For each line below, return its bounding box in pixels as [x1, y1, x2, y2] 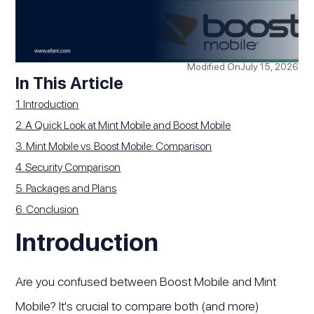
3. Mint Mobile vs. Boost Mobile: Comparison [15, 139, 212, 153]
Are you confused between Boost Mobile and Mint [15, 274, 277, 289]
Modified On [186, 61, 240, 73]
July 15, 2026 [240, 61, 299, 73]
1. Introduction [15, 97, 79, 111]
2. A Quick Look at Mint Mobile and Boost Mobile [15, 118, 231, 132]
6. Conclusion [15, 203, 79, 217]
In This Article [15, 73, 124, 94]
